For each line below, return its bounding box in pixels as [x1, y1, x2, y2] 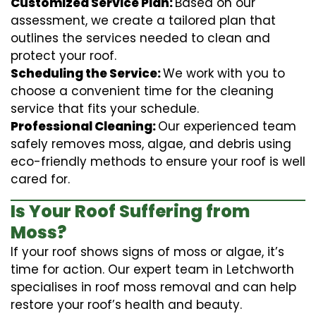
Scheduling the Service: [11, 64, 163, 82]
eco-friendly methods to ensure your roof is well [11, 152, 305, 170]
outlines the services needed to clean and [11, 29, 270, 47]
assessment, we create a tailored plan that [11, 11, 276, 29]
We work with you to [163, 64, 285, 82]
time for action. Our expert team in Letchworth [11, 260, 294, 278]
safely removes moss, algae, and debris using [11, 135, 291, 152]
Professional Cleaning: [11, 117, 158, 135]
